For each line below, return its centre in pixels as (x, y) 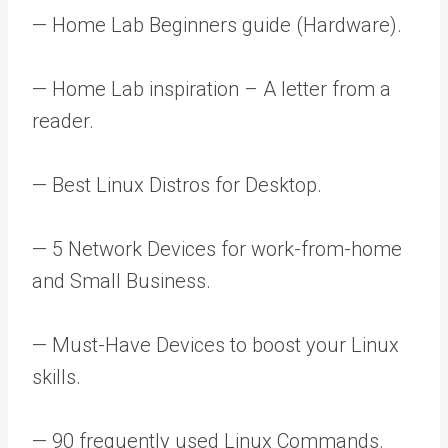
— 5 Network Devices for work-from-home (217, 248)
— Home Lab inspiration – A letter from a (211, 88)
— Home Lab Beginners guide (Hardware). (217, 24)
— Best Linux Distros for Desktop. (177, 184)
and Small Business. (121, 280)
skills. (56, 376)
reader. (63, 120)
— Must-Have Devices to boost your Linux (215, 344)
